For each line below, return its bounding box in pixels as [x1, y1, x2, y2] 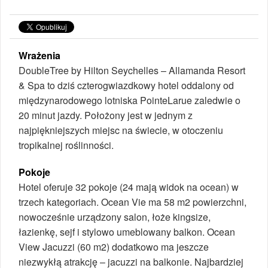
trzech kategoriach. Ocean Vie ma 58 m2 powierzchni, [19, 195, 246, 209]
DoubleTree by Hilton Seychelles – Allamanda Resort [19, 63, 245, 78]
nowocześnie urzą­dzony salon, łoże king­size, [19, 210, 211, 224]
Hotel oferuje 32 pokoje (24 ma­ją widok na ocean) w [19, 180, 239, 194]
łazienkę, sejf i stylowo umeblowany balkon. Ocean [19, 225, 235, 239]
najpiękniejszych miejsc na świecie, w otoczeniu [19, 123, 223, 138]
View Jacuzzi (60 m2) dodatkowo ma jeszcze [19, 240, 209, 254]
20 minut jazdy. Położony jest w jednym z [19, 108, 193, 123]
